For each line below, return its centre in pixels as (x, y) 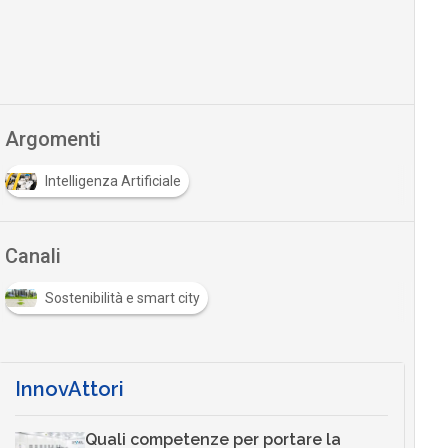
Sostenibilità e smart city (122, 298)
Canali (32, 256)
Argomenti (52, 139)
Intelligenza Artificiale (112, 181)
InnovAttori (69, 389)
